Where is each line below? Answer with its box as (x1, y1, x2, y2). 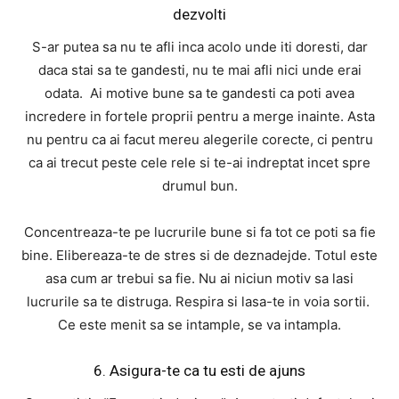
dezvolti (173, 5, 226, 24)
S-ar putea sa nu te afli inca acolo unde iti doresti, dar (31, 38, 368, 56)
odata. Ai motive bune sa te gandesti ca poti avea (45, 85, 354, 102)
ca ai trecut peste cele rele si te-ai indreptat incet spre (28, 154, 370, 172)
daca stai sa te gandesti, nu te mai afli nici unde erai (37, 61, 362, 79)
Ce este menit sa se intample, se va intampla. (58, 316, 341, 334)
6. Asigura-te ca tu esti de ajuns (94, 362, 305, 380)
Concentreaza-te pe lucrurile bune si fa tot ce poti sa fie (23, 224, 376, 241)
